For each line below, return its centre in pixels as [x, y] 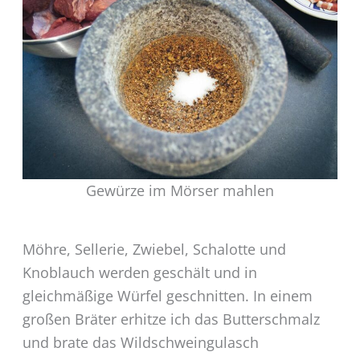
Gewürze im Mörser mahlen [180, 190]
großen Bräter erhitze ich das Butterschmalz [171, 319]
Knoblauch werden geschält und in [139, 272]
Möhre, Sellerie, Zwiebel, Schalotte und [154, 249]
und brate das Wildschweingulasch [140, 342]
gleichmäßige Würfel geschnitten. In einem [167, 295]
